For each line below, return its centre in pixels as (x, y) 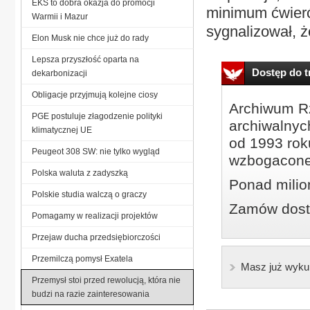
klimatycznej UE (62, 130)
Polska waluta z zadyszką (80, 173)
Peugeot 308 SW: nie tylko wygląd (96, 151)
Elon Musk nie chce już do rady (90, 38)
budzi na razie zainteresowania (91, 294)
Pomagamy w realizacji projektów (95, 216)
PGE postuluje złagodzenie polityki (97, 116)
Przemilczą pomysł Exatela (82, 258)
